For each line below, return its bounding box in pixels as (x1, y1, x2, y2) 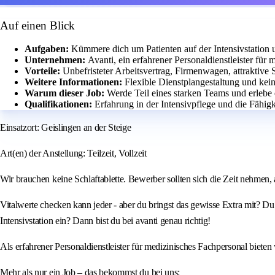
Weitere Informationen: (25, 77, 125, 88)
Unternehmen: (25, 55, 88, 66)
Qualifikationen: (25, 99, 95, 110)
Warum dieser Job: (25, 88, 107, 99)
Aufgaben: (25, 44, 71, 55)
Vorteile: (25, 66, 63, 77)
